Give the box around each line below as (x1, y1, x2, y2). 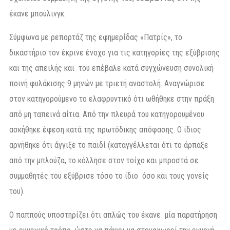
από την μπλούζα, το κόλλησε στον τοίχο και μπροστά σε (9, 155, 199, 165)
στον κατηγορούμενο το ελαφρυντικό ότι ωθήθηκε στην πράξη (9, 93, 214, 104)
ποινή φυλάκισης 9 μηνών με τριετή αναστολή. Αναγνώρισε (9, 78, 205, 88)
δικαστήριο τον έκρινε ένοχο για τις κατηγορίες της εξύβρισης (9, 47, 220, 57)
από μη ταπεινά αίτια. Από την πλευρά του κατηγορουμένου (9, 109, 204, 119)
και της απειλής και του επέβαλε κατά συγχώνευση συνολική (9, 63, 214, 73)
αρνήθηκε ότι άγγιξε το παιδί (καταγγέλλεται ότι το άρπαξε (9, 140, 208, 150)
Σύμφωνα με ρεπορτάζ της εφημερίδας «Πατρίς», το (9, 32, 182, 42)
